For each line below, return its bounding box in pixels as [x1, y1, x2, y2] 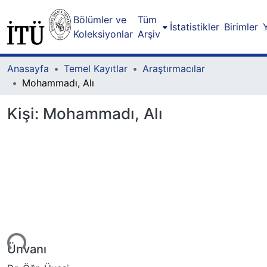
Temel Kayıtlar [64, 63, 128, 74]
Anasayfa [7, 63, 49, 74]
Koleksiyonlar [73, 28, 133, 40]
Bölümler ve [73, 14, 126, 26]
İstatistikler [169, 21, 219, 33]
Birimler [223, 21, 258, 33]
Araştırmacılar [142, 63, 205, 74]
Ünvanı [7, 241, 46, 256]
